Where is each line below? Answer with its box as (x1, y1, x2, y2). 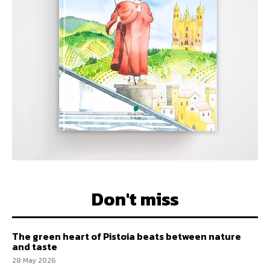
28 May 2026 (12, 255, 56, 266)
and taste (12, 239, 57, 254)
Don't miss (91, 186, 179, 213)
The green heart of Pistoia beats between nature (12, 229, 241, 244)
